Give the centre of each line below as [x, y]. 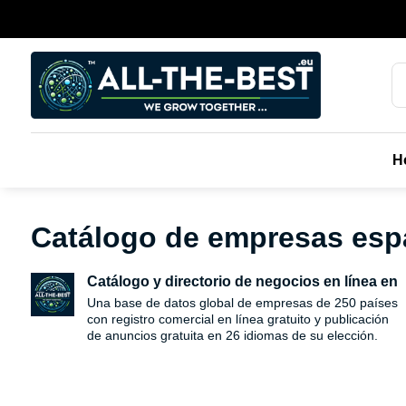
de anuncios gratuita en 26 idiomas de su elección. [232, 335]
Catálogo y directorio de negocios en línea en [242, 281]
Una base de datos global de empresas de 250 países [242, 303]
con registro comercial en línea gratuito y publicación [237, 319]
